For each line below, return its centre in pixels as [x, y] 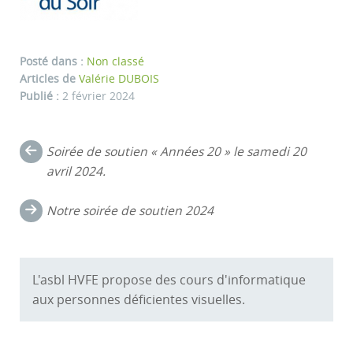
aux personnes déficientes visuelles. [138, 299]
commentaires [101, 227]
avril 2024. [76, 172]
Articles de [49, 79]
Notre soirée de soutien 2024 [130, 211]
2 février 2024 [98, 97]
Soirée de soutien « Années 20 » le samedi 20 [177, 152]
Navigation [80, 154]
